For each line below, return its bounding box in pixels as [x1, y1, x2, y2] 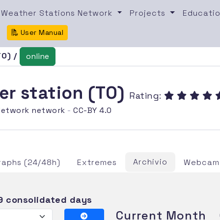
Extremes [77, 157, 117, 167]
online [26, 51, 50, 61]
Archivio [133, 156, 168, 167]
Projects [130, 7, 168, 18]
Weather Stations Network [1, 7, 115, 18]
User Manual [18, 27, 64, 37]
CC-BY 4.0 [73, 105, 112, 115]
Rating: [129, 89, 165, 101]
